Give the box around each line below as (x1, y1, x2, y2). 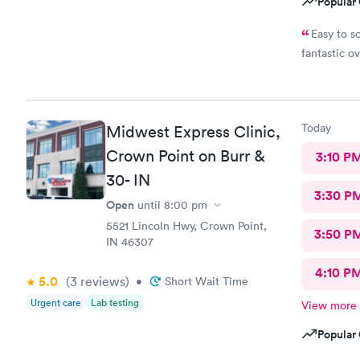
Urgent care (31, 296, 81, 309)
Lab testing (91, 296, 139, 309)
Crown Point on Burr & (106, 146, 265, 166)
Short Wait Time (165, 274, 248, 288)
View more (301, 298, 357, 313)
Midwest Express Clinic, (106, 122, 280, 141)
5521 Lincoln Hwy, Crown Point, (106, 219, 267, 233)
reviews (77, 273, 125, 289)
